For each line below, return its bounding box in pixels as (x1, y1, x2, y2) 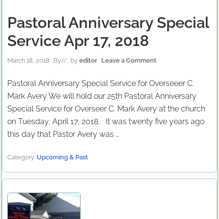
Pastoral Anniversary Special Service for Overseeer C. (7, 79, 194, 88)
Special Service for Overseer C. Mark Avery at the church (7, 104, 205, 113)
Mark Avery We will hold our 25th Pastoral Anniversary (7, 91, 197, 101)
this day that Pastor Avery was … (7, 130, 119, 139)
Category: (7, 153, 37, 161)
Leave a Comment (101, 57, 156, 64)
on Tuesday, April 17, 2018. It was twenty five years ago (7, 117, 204, 126)
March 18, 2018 (7, 57, 49, 64)
